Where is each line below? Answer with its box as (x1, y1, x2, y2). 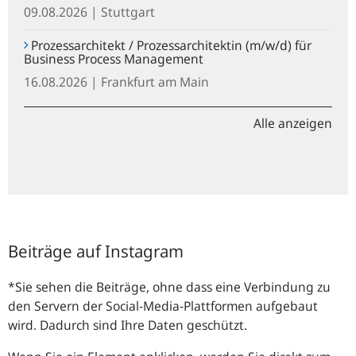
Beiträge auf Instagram (8, 239, 184, 262)
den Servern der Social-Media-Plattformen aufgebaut (8, 296, 318, 315)
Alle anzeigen (253, 114, 332, 132)
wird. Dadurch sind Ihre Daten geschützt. (8, 315, 247, 334)
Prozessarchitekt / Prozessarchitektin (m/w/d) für (28, 36, 311, 54)
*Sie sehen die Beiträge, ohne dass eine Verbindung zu (8, 277, 331, 296)
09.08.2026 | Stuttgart (24, 2, 155, 21)
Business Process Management (24, 49, 203, 68)
